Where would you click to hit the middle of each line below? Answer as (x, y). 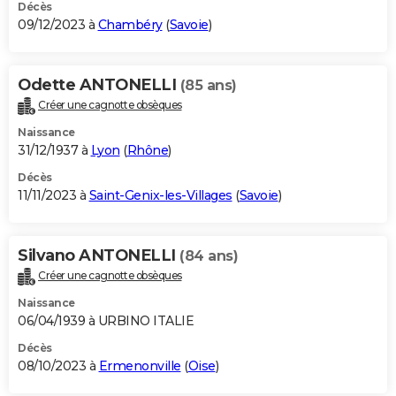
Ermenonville (140, 366)
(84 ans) (209, 256)
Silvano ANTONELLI (99, 256)
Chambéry (130, 25)
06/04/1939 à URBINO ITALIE (106, 321)
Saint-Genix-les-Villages (160, 196)
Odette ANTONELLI (99, 85)
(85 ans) (208, 86)
